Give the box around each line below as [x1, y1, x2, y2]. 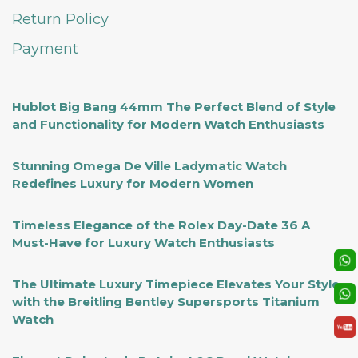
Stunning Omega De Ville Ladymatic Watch [12, 158, 287, 174]
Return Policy [12, 10, 109, 29]
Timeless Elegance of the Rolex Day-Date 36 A [12, 217, 310, 233]
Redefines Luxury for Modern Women [12, 176, 253, 192]
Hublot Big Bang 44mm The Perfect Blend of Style [12, 99, 336, 115]
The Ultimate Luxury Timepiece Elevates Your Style [12, 276, 340, 292]
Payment [12, 40, 78, 58]
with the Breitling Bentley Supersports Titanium [12, 294, 320, 310]
